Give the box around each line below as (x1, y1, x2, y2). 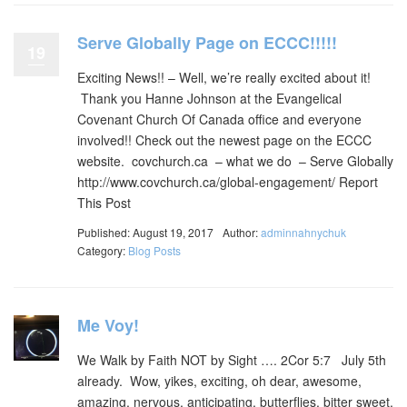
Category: (77, 243, 128, 258)
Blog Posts (128, 243, 181, 258)
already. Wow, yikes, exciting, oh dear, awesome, (77, 372, 362, 390)
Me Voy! (77, 313, 139, 337)
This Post (77, 193, 131, 212)
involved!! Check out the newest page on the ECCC (77, 130, 372, 149)
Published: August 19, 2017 (77, 224, 213, 240)
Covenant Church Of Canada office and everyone (77, 109, 362, 128)
